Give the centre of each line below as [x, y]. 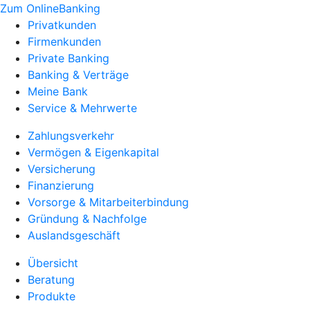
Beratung [51, 280]
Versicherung [62, 169]
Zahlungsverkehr [71, 136]
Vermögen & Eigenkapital [93, 152]
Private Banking [69, 58]
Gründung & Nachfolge [87, 219]
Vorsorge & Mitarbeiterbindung [108, 202]
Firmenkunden [64, 42]
